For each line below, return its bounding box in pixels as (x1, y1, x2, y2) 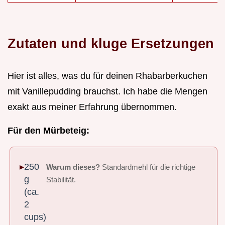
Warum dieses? (46, 163, 100, 172)
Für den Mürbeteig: (8, 125, 89, 136)
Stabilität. (46, 176, 76, 184)
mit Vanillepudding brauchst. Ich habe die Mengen (8, 86, 207, 96)
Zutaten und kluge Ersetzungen (8, 35, 214, 51)
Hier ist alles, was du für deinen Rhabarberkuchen (8, 70, 207, 81)
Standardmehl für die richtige (100, 163, 196, 172)
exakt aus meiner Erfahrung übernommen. (8, 101, 177, 112)
